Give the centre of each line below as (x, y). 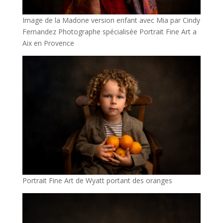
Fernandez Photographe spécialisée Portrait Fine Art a (109, 32)
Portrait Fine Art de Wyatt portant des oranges (97, 180)
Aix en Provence (48, 43)
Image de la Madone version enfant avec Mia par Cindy (111, 20)
